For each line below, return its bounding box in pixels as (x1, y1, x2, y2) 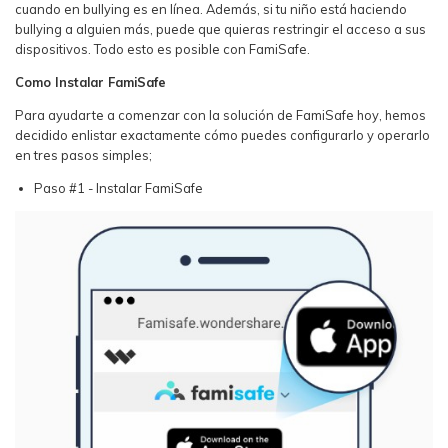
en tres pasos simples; (15, 147, 152, 164)
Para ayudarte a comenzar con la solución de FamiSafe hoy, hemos (15, 107, 426, 124)
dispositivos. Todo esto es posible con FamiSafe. (15, 41, 310, 58)
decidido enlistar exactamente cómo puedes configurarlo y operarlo (15, 127, 430, 144)
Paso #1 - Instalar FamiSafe (34, 179, 204, 196)
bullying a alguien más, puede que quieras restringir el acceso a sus (15, 21, 426, 38)
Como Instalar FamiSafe (15, 74, 166, 91)
